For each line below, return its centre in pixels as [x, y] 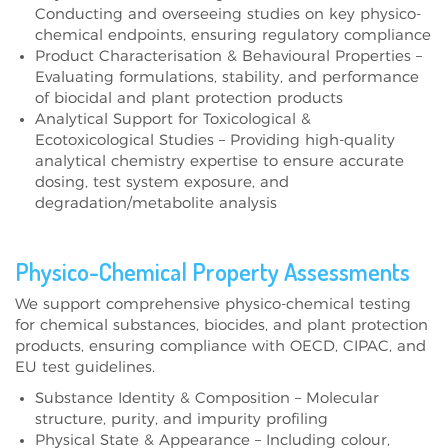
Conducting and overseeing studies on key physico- [228, 14]
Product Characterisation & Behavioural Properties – [228, 56]
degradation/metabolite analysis [156, 203]
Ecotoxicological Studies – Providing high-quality [215, 140]
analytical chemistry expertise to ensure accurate [219, 161]
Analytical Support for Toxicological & [173, 119]
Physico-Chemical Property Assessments [212, 271]
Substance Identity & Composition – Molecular [207, 398]
